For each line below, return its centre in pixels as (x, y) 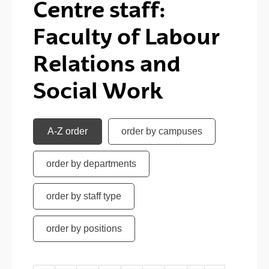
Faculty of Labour (126, 36)
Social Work (98, 90)
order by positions (84, 229)
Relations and (107, 63)
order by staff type (84, 196)
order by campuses (162, 131)
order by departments (91, 164)
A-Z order (68, 131)
